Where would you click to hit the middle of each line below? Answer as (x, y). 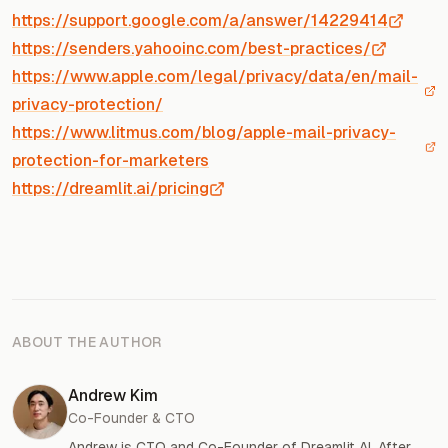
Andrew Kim (113, 395)
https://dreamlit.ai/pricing (110, 188)
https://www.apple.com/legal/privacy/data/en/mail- (215, 76)
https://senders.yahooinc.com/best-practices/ (191, 48)
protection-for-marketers (110, 160)
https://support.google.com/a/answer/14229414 (200, 20)
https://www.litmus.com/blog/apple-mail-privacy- (204, 132)
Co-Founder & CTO (131, 417)
